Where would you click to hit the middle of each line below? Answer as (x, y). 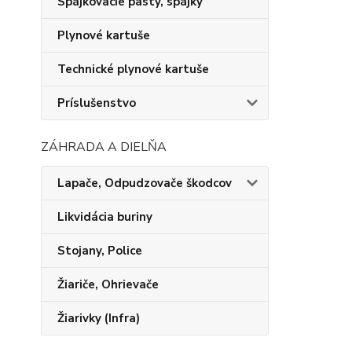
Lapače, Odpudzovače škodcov (145, 183)
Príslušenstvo (97, 103)
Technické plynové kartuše (133, 69)
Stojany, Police (100, 251)
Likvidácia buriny (105, 217)
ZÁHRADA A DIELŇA (104, 147)
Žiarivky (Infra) (99, 318)
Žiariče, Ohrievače (108, 284)
